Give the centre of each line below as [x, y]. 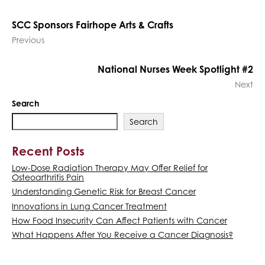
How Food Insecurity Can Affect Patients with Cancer [119, 221]
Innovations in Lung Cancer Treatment [89, 206]
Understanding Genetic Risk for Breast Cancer [104, 192]
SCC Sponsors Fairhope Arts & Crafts [93, 25]
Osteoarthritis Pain [48, 177]
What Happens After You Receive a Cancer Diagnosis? [122, 235]
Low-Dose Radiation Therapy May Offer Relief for [110, 167]
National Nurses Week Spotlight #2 [175, 70]
